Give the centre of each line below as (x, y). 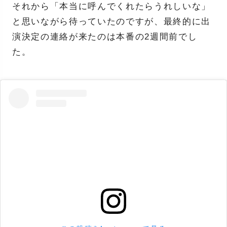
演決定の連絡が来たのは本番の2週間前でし (105, 37)
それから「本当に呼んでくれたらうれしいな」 (111, 7)
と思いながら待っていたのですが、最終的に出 (111, 22)
